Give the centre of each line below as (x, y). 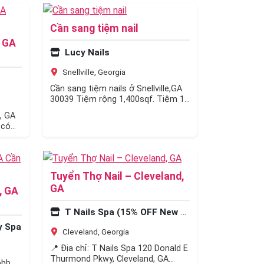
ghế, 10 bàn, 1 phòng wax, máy (109, 110)
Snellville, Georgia (93, 72)
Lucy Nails (86, 52)
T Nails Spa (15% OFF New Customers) (121, 212)
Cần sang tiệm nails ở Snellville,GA (116, 88)
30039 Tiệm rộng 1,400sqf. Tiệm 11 (120, 99)
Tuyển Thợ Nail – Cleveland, (117, 176)
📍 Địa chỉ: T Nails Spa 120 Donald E (119, 249)
